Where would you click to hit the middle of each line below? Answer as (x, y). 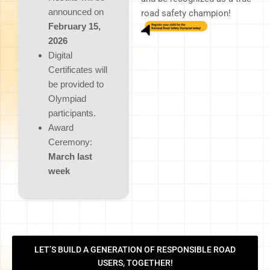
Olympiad (67, 98)
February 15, (74, 26)
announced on (76, 11)
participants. (72, 113)
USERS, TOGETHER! (135, 262)
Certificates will (78, 69)
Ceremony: (70, 142)
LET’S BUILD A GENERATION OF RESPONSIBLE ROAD (135, 249)
